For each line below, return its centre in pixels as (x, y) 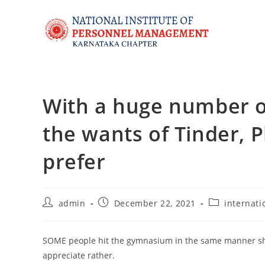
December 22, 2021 (155, 203)
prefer (74, 161)
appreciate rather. (79, 255)
